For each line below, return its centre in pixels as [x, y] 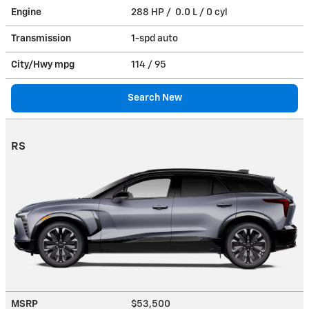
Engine [26, 12]
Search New [154, 98]
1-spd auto [156, 38]
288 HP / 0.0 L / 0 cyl [180, 12]
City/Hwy [33, 64]
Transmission [41, 38]
